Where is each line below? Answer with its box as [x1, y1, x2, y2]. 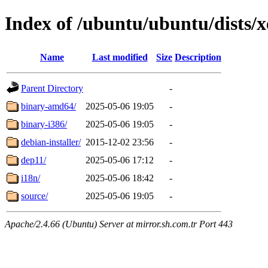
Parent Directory [21, 83, 83, 93]
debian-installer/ [21, 136, 81, 147]
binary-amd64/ [21, 100, 76, 111]
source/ [21, 190, 48, 201]
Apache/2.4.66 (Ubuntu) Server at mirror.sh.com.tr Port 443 [5, 218, 233, 229]
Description [175, 51, 221, 62]
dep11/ [21, 154, 46, 165]
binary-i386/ [21, 118, 67, 129]
